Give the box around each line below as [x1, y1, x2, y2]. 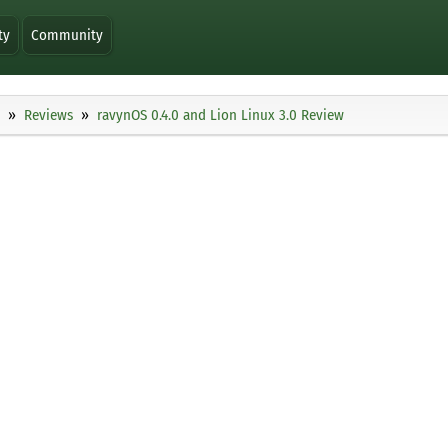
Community [31, 26, 104, 44]
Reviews [24, 106, 73, 125]
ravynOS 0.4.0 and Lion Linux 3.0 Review [97, 106, 344, 125]
